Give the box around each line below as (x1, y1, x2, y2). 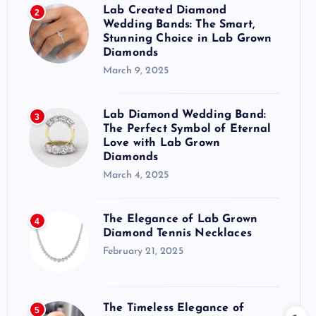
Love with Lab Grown (103, 137, 221, 149)
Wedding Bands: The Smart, (103, 18, 255, 30)
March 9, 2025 (103, 65, 169, 76)
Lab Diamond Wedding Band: (103, 109, 267, 121)
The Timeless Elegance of (103, 302, 244, 314)
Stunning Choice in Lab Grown (103, 32, 272, 44)
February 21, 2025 (103, 245, 183, 257)
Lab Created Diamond (103, 4, 227, 16)
